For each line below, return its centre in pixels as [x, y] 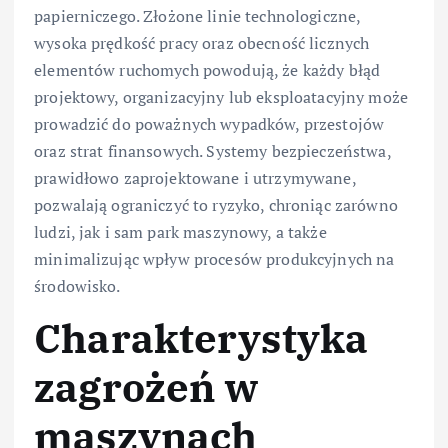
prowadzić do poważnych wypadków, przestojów [209, 123]
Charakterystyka [201, 337]
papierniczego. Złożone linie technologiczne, [197, 15]
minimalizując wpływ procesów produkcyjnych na [214, 258]
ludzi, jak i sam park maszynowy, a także [180, 231]
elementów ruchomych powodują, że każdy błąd [207, 69]
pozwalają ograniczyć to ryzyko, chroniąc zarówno [216, 204]
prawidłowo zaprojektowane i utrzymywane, [195, 177]
